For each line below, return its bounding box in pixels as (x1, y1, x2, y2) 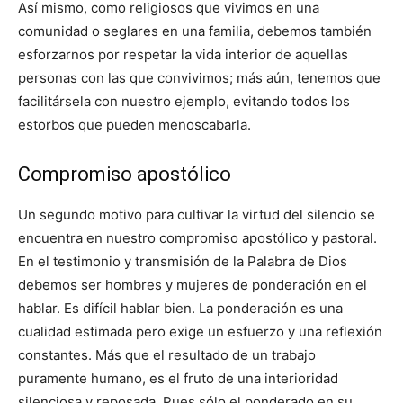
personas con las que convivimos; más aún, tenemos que (18, 69, 381, 86)
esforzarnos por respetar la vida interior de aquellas (18, 46, 348, 63)
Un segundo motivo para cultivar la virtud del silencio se (18, 206, 375, 223)
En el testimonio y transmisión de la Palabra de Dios (18, 253, 347, 270)
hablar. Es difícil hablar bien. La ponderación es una (18, 300, 343, 317)
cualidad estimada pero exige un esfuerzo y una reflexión (18, 323, 382, 340)
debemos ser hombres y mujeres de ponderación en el (18, 276, 367, 293)
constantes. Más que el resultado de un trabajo (18, 346, 316, 363)
